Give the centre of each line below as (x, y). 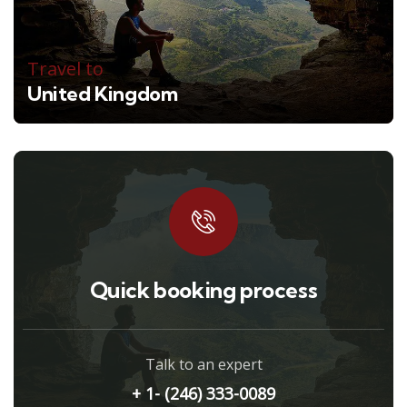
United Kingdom (103, 94)
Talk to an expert (203, 365)
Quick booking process (203, 290)
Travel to (65, 69)
